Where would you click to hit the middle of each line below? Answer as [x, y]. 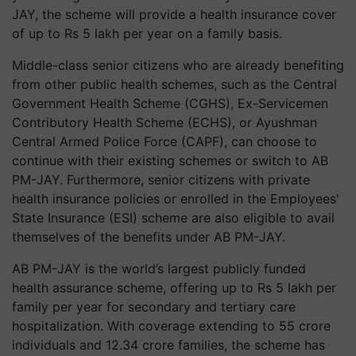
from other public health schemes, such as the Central [174, 84]
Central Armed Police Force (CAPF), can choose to [164, 141]
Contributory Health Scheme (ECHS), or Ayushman [164, 122]
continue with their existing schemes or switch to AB [170, 161]
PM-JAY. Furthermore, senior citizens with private [161, 180]
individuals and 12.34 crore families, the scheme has [168, 345]
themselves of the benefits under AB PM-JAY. [149, 237]
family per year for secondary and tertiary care [154, 307]
